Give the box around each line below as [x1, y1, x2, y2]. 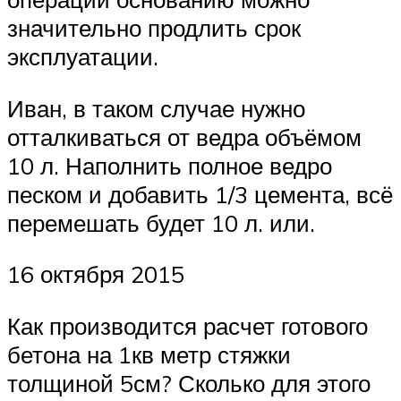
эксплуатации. [7, 42, 158, 72]
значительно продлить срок [7, 13, 301, 43]
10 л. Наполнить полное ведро [7, 150, 332, 180]
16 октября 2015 [7, 260, 184, 289]
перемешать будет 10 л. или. [7, 208, 315, 237]
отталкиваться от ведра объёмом [7, 122, 362, 151]
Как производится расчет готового [7, 311, 368, 341]
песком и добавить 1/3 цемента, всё [7, 179, 393, 209]
